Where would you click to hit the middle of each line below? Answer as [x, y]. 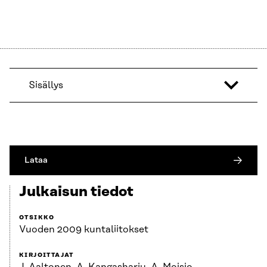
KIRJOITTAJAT [46, 255]
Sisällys [46, 86]
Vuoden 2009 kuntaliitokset [84, 230]
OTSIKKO [37, 218]
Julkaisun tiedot [76, 192]
